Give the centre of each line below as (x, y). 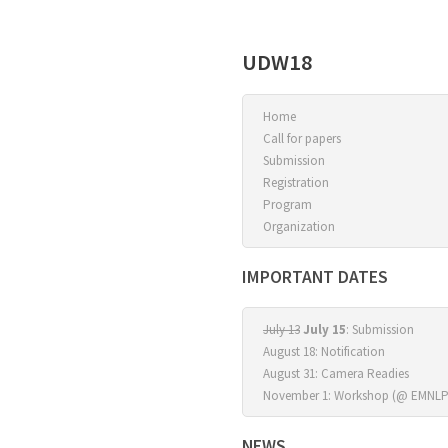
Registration (296, 182)
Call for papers (302, 138)
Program (287, 204)
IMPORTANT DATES (315, 277)
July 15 (324, 329)
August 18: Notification (324, 351)
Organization (299, 226)
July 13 (281, 329)
